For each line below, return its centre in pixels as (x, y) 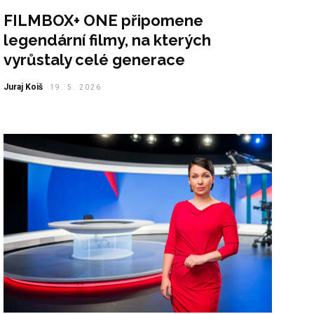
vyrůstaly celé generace (95, 59)
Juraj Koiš (23, 87)
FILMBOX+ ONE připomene (104, 20)
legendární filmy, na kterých (108, 40)
